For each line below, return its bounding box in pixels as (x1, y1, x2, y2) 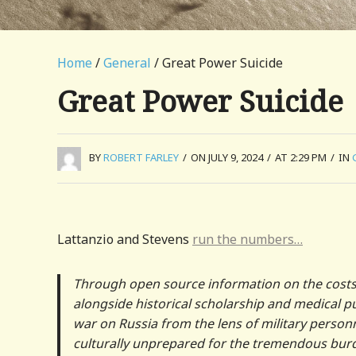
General (103, 54, 151, 72)
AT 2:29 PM (275, 150, 327, 164)
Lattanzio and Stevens (57, 230, 192, 248)
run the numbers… (192, 230, 303, 248)
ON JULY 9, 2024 (191, 150, 263, 164)
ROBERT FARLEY (103, 150, 179, 164)
